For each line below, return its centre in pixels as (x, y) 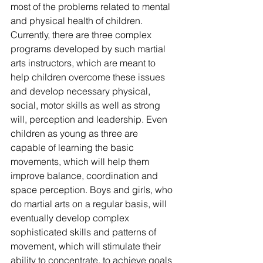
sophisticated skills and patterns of (85, 232)
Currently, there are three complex (82, 35)
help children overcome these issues (89, 77)
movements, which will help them (81, 161)
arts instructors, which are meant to (84, 63)
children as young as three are (75, 133)
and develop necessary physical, (82, 91)
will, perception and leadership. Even (90, 119)
